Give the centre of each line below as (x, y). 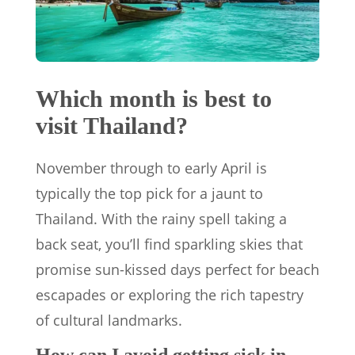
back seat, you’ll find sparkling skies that (169, 244)
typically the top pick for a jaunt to (149, 194)
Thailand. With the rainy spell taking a (161, 219)
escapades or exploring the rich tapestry (170, 295)
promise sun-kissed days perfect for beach (177, 270)
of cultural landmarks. (109, 321)
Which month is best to (154, 99)
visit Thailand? (112, 126)
